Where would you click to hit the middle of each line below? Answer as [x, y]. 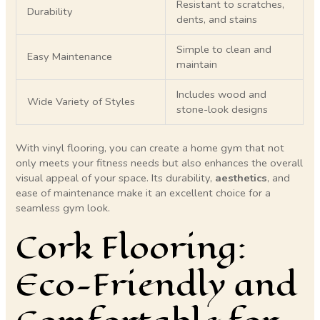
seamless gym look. [63, 207]
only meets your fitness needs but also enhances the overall [160, 162]
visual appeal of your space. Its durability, [116, 177]
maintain [197, 64]
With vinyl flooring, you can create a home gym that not [150, 147]
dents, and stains [217, 19]
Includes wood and [222, 94]
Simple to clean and [224, 49]
